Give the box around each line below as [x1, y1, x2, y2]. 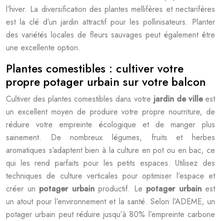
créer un [6, 183, 39, 194]
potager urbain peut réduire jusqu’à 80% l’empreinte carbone [6, 209, 215, 220]
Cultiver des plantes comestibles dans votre [6, 93, 153, 105]
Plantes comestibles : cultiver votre [6, 60, 184, 77]
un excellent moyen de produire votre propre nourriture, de [6, 106, 215, 117]
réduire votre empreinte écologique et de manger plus [6, 119, 215, 130]
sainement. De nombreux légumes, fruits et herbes [6, 132, 215, 143]
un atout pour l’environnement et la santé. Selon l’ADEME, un [6, 196, 215, 207]
